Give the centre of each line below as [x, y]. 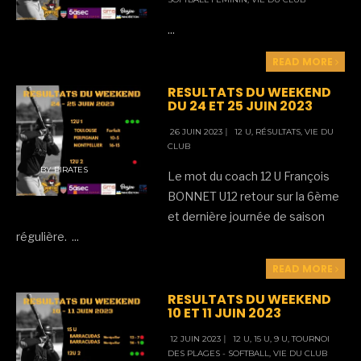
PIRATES [71, 169]
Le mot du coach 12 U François [249, 176]
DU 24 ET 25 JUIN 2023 [241, 106]
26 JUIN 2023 [195, 132]
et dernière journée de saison [247, 217]
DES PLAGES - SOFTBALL [219, 354]
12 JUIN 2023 [195, 339]
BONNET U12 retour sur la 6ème [254, 197]
